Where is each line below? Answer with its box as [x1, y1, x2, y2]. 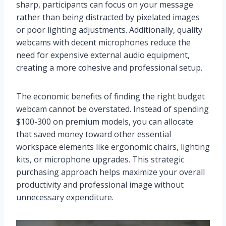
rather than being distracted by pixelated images [16, 12, 200, 23]
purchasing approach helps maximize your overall [16, 166, 205, 178]
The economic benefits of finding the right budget [16, 91, 205, 102]
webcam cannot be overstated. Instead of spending [16, 103, 209, 115]
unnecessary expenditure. [16, 192, 114, 203]
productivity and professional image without [16, 179, 184, 191]
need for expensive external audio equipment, [16, 49, 190, 61]
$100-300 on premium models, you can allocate [16, 116, 193, 128]
